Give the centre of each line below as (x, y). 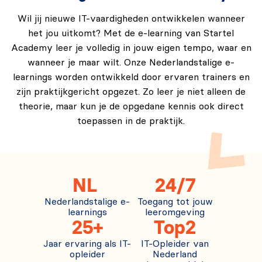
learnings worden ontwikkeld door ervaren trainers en (131, 77)
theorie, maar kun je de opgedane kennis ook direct (131, 106)
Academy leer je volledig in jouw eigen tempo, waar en (131, 48)
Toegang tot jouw (175, 201)
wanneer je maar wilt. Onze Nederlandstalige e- (131, 62)
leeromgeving (175, 212)
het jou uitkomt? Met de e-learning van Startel (131, 33)
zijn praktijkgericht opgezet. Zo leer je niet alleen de (131, 92)
